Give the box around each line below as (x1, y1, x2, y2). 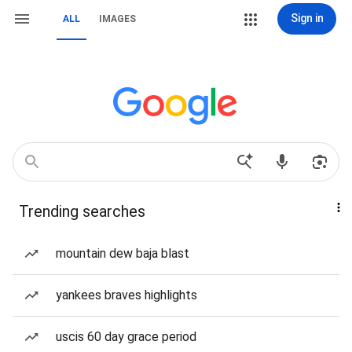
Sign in (290, 12, 324, 24)
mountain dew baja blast (56, 246, 189, 261)
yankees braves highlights (56, 288, 197, 302)
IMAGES (99, 13, 136, 24)
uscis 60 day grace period (56, 329, 196, 344)
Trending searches (19, 202, 145, 221)
